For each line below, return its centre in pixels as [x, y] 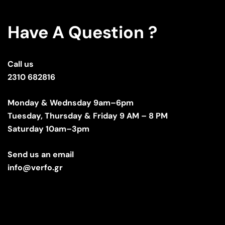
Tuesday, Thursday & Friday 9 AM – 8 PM [88, 116]
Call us [21, 64]
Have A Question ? [82, 32]
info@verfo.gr [35, 167]
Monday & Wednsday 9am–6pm [71, 102]
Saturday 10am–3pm [48, 129]
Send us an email [41, 154]
